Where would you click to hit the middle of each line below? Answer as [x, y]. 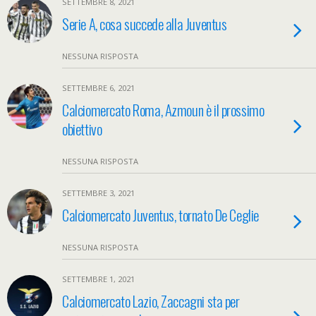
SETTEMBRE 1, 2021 [98, 279]
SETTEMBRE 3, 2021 [98, 193]
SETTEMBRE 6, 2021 [98, 88]
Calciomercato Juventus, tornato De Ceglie [160, 215]
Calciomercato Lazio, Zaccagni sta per [151, 301]
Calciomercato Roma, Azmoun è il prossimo [163, 110]
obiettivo [82, 129]
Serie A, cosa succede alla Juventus [145, 24]
